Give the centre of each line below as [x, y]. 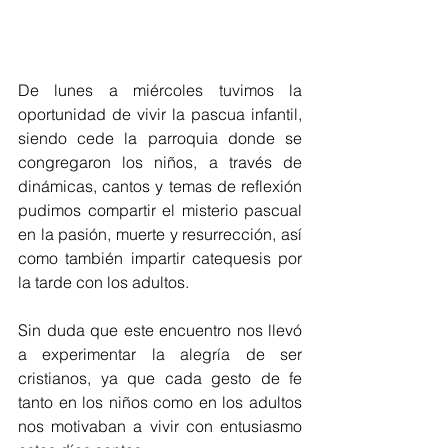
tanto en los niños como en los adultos [160, 401]
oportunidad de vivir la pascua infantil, [160, 113]
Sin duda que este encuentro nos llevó [160, 329]
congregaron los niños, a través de [160, 161]
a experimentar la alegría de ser [160, 353]
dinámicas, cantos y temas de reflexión [160, 185]
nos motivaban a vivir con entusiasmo [160, 425]
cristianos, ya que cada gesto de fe [160, 377]
